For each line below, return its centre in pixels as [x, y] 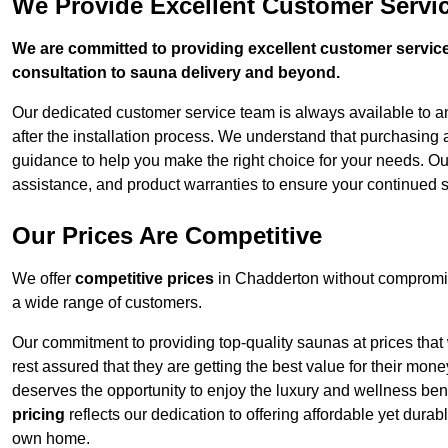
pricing [38, 415]
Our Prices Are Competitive [167, 236]
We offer [43, 279]
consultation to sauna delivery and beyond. [176, 73]
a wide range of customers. [107, 303]
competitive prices [144, 279]
